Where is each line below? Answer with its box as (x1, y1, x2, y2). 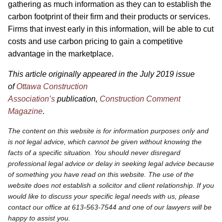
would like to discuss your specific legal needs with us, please (8, 192, 200, 201)
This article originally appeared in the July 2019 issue (8, 70, 195, 79)
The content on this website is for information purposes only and (8, 127, 209, 135)
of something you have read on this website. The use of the (8, 170, 194, 179)
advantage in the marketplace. (8, 50, 113, 58)
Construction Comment (100, 95, 180, 104)
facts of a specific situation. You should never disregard (8, 149, 180, 157)
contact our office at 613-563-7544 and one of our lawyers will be (8, 203, 212, 212)
